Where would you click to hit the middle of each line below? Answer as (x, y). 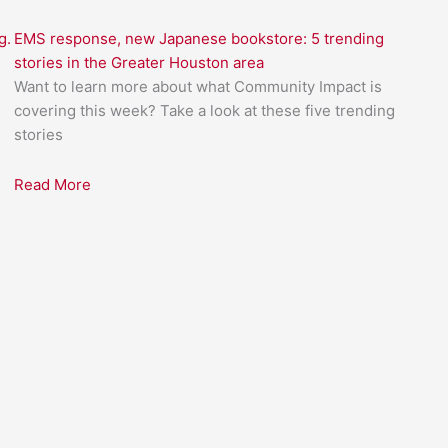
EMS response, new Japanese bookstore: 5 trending (198, 38)
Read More (52, 184)
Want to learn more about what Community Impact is (197, 86)
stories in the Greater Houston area (138, 62)
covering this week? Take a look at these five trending (204, 110)
